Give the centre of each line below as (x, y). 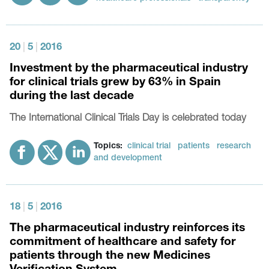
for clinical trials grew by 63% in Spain (116, 83)
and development (128, 159)
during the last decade (72, 97)
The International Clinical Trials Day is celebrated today (128, 119)
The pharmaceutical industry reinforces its (128, 229)
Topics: (108, 147)
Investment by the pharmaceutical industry (129, 69)
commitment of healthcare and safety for (123, 243)
